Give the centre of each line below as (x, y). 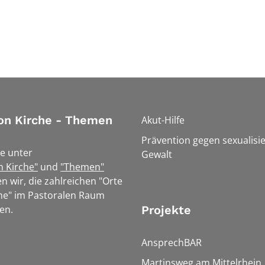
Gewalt (157, 154)
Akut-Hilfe (163, 120)
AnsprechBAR (172, 242)
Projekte (166, 210)
